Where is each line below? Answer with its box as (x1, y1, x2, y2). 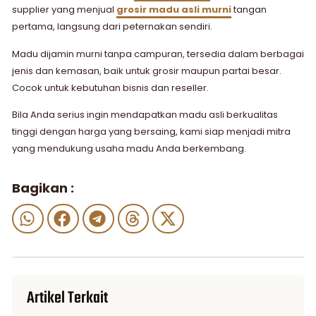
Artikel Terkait (27, 286, 108, 312)
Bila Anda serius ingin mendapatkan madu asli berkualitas (12, 108, 278, 122)
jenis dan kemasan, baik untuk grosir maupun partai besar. (12, 63, 281, 78)
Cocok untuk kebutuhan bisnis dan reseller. (12, 80, 209, 95)
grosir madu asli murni (116, 3, 231, 17)
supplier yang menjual (12, 3, 116, 17)
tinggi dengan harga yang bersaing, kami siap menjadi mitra (12, 125, 291, 139)
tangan (231, 3, 267, 17)
